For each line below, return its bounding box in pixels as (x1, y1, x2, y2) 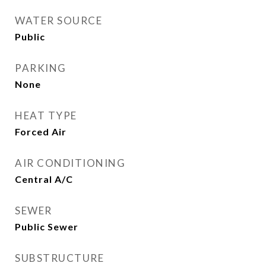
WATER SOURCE (15, 14, 102, 27)
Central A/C (15, 173, 73, 185)
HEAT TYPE (15, 109, 77, 122)
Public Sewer (15, 221, 78, 232)
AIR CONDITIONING (15, 157, 125, 169)
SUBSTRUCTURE (15, 252, 104, 264)
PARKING (15, 62, 66, 74)
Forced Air (15, 126, 66, 137)
